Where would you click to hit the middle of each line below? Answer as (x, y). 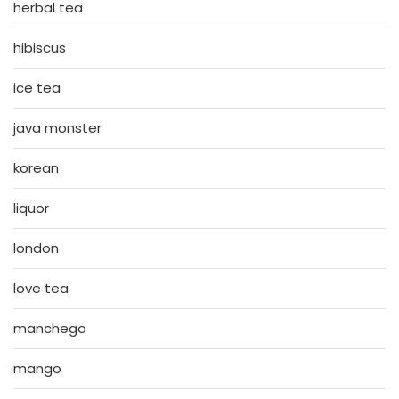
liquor (31, 208)
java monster (57, 127)
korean (36, 167)
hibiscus (40, 47)
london (36, 248)
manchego (50, 328)
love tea (41, 288)
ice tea (37, 87)
